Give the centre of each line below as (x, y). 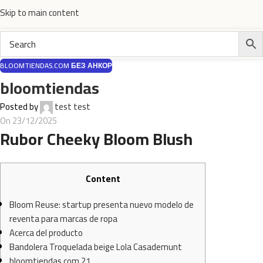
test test (73, 107)
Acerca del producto (46, 233)
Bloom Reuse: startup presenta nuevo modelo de (102, 205)
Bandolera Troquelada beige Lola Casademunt (96, 247)
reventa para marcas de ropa (63, 219)
